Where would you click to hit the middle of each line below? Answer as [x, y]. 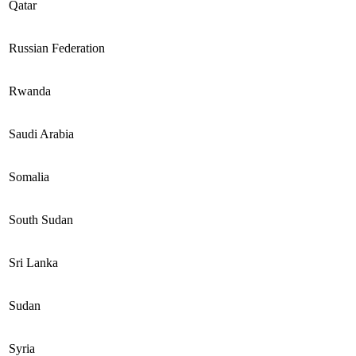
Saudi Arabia [41, 133]
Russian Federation [57, 48]
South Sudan [41, 219]
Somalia [29, 176]
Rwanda [30, 91]
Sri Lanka [33, 262]
